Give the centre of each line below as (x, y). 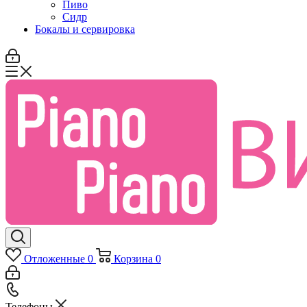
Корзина (133, 259)
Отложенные (54, 259)
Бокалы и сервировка (85, 29)
